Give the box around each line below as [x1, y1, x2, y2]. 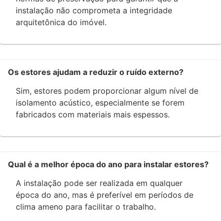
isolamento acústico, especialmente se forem [16, 98, 184, 108]
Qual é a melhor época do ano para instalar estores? [8, 159, 209, 170]
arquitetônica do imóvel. [16, 17, 107, 28]
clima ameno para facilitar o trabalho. [16, 202, 156, 212]
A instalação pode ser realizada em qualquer [16, 178, 183, 188]
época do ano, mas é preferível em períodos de [16, 190, 193, 200]
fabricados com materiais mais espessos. [16, 110, 170, 120]
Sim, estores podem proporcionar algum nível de [16, 86, 198, 96]
